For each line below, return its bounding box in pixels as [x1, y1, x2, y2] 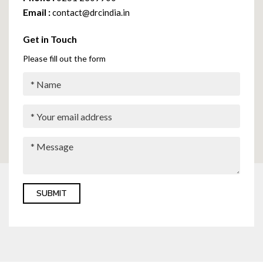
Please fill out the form [23, 53, 106, 63]
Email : [23, 6, 52, 18]
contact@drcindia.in [52, 7, 130, 18]
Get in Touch [23, 33, 77, 45]
